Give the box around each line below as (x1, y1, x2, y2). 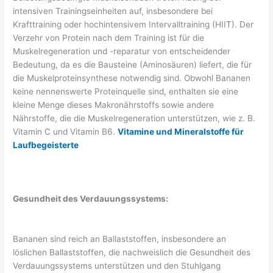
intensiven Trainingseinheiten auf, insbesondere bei (13, 6, 213, 16)
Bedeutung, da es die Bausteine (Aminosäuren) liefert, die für (13, 60, 252, 70)
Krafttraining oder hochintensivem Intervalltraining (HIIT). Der (13, 19, 254, 30)
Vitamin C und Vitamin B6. (13, 127, 118, 137)
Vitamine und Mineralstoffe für (118, 127, 244, 137)
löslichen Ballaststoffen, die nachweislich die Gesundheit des (13, 247, 251, 257)
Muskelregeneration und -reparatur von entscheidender (13, 46, 231, 57)
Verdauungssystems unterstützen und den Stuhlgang (13, 260, 221, 271)
